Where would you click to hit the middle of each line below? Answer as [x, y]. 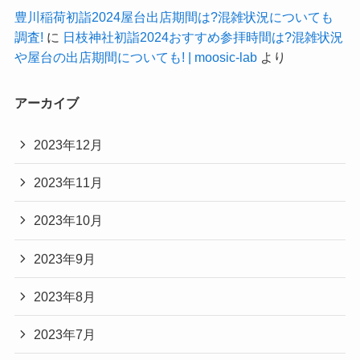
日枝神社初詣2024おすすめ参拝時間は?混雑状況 [202, 37]
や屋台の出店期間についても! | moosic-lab [135, 57]
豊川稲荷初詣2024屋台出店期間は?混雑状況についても [174, 16]
